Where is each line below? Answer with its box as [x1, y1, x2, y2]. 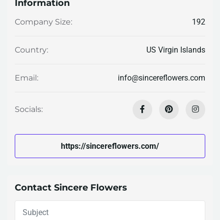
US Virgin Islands [146, 45, 205, 55]
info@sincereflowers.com [118, 73, 205, 82]
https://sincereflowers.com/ [61, 141, 159, 151]
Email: [15, 73, 38, 83]
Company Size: [15, 17, 72, 27]
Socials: [15, 105, 43, 114]
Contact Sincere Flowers [15, 182, 127, 193]
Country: [15, 45, 48, 55]
